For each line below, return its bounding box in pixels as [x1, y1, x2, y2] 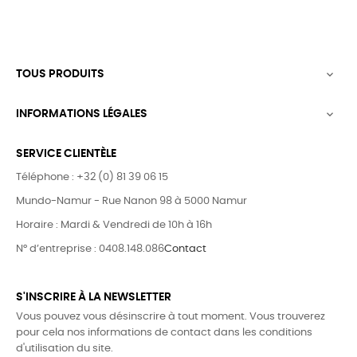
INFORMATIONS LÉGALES [16, 108, 147, 120]
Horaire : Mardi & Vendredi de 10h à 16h [16, 220, 212, 230]
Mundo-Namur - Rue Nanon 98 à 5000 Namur [16, 196, 247, 206]
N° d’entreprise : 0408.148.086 [16, 244, 164, 254]
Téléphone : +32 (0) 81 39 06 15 [16, 172, 168, 182]
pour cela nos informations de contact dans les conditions [16, 328, 312, 338]
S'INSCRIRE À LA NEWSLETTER [16, 292, 171, 303]
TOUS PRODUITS [16, 69, 104, 80]
